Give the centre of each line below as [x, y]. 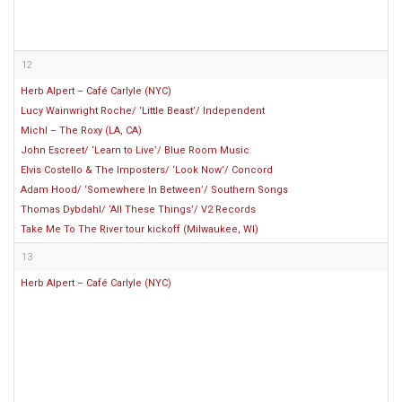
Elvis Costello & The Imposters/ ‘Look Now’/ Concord [147, 170]
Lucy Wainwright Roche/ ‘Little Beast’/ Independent [143, 111]
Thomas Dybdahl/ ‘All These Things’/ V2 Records [138, 210]
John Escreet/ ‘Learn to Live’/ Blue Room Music [135, 150]
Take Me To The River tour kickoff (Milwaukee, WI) [140, 229]
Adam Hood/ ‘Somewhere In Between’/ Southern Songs [154, 190]
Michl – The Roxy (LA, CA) [81, 131]
